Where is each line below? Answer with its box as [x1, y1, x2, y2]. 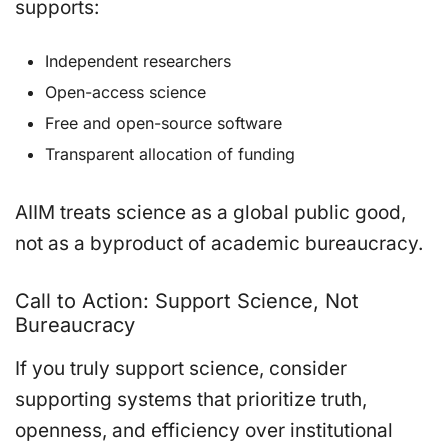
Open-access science [45, 81, 206, 102]
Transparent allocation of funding [45, 143, 295, 164]
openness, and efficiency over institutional [15, 418, 393, 442]
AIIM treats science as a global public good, [15, 200, 406, 224]
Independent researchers [45, 50, 231, 71]
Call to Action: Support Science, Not [15, 288, 359, 313]
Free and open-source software [45, 112, 282, 133]
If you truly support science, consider [15, 356, 347, 380]
